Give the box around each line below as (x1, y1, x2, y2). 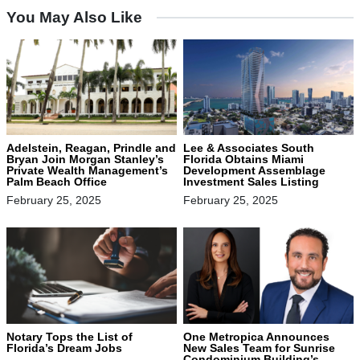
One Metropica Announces (183, 329, 329, 343)
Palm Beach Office (6, 175, 110, 189)
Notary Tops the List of (6, 329, 133, 343)
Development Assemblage (183, 164, 325, 178)
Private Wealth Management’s (6, 164, 168, 178)
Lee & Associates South (183, 141, 314, 155)
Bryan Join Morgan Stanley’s (6, 153, 164, 166)
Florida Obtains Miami (183, 153, 304, 166)
